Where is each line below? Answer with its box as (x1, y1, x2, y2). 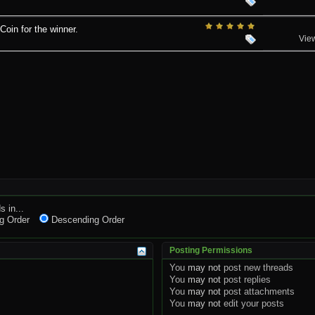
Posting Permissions (169, 245, 253, 255)
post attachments (221, 285, 295, 297)
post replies (221, 274, 271, 285)
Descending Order (49, 214, 124, 225)
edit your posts (221, 297, 285, 309)
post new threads (221, 262, 294, 273)
